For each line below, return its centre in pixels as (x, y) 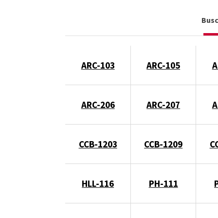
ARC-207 (163, 104)
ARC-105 (163, 65)
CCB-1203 (98, 144)
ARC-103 (98, 65)
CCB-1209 (163, 144)
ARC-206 (98, 104)
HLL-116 (98, 183)
